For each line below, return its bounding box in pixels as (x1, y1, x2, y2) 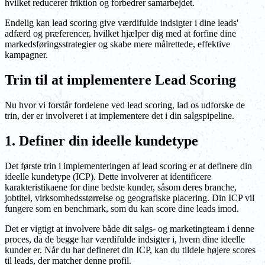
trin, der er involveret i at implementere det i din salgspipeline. (5, 111, 234, 121)
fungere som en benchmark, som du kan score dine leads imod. (5, 203, 239, 214)
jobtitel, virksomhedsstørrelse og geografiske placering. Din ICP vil (5, 192, 254, 203)
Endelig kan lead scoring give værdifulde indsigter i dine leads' (5, 18, 238, 28)
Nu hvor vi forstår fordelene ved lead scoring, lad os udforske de (5, 100, 245, 111)
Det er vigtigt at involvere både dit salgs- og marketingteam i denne (5, 223, 254, 234)
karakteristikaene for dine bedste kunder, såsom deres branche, (5, 182, 237, 192)
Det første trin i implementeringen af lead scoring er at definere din (5, 160, 252, 171)
